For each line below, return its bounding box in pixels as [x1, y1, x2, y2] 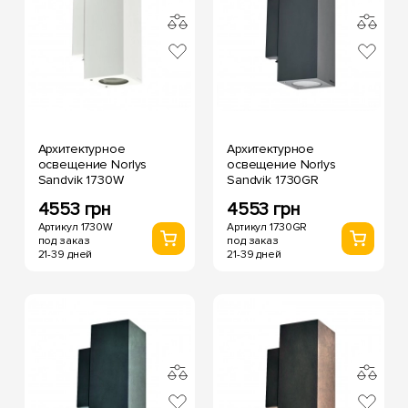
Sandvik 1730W [37, 171, 124, 188]
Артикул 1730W [37, 219, 113, 234]
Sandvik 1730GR [227, 171, 320, 188]
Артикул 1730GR [227, 219, 308, 234]
